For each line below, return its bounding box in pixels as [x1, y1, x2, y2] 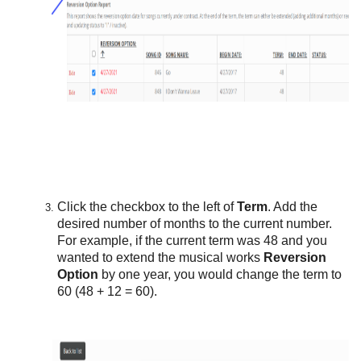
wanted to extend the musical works [57, 251, 264, 264]
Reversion [263, 251, 327, 264]
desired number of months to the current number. [57, 217, 333, 230]
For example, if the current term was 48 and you [57, 234, 328, 247]
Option [57, 268, 99, 281]
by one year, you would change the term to [98, 268, 342, 281]
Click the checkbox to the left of [57, 200, 238, 214]
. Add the [268, 200, 318, 214]
